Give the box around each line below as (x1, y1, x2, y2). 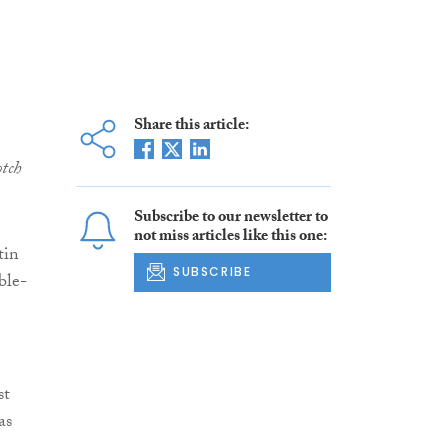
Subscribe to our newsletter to (133, 205, 328, 233)
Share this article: (133, 113, 249, 141)
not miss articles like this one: (133, 224, 327, 252)
